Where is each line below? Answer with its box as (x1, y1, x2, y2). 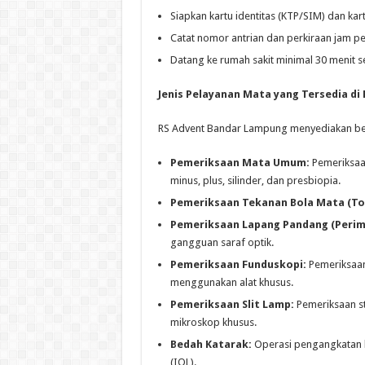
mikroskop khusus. (169, 316, 257, 329)
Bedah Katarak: (169, 338, 252, 351)
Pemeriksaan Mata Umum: (169, 156, 310, 169)
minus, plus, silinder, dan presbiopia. (169, 174, 341, 187)
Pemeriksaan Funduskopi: (169, 258, 306, 271)
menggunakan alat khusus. (169, 276, 293, 289)
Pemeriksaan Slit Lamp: (169, 298, 294, 311)
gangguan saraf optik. (169, 236, 274, 249)
